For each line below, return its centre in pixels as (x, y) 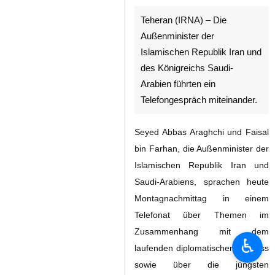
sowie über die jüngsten (202, 252)
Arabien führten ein (178, 72)
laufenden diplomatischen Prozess (202, 236)
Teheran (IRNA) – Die (184, 8)
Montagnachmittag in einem (202, 186)
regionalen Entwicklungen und (202, 269)
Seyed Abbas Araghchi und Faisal (202, 120)
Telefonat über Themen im (202, 203)
